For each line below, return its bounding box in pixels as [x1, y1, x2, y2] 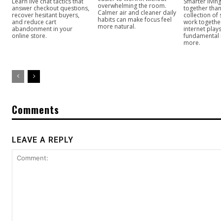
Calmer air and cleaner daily [98, 8, 177, 17]
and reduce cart [12, 17, 56, 26]
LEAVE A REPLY [12, 135, 74, 145]
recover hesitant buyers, [12, 10, 79, 19]
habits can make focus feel [98, 15, 172, 24]
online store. [12, 31, 47, 40]
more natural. [98, 22, 136, 31]
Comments [12, 102, 59, 117]
